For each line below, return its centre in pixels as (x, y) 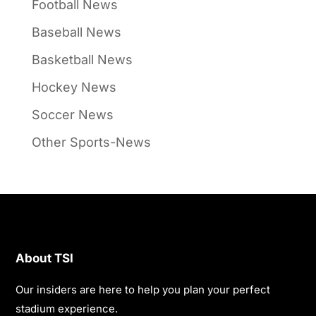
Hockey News (74, 87)
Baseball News (76, 32)
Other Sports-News (91, 142)
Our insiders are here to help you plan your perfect (143, 289)
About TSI (45, 258)
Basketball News (82, 59)
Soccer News (72, 114)
